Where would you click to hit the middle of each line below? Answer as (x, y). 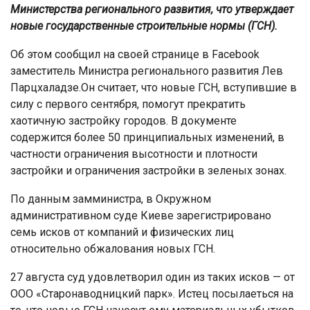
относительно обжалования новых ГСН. (113, 249)
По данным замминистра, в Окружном (111, 199)
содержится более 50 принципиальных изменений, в (147, 137)
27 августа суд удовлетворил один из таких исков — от (153, 277)
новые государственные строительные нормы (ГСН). (144, 26)
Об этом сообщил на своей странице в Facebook (135, 54)
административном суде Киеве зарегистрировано (141, 216)
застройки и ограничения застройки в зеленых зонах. (148, 171)
